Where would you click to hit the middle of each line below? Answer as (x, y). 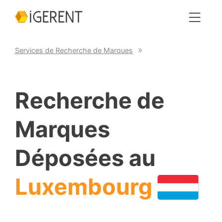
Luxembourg (84, 187)
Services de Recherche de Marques (74, 50)
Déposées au (85, 158)
